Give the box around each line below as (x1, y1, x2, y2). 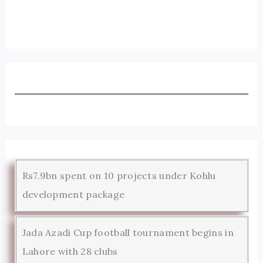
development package (22, 188, 125, 201)
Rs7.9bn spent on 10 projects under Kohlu (22, 170, 216, 182)
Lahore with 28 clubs (22, 245, 118, 258)
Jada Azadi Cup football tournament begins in (22, 227, 234, 239)
